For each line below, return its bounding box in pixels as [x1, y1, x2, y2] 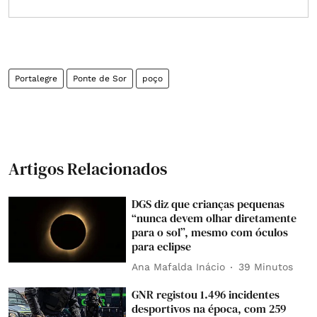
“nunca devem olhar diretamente [132, 209, 297, 226]
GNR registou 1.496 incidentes [132, 286, 280, 302]
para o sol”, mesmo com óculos [132, 224, 289, 240]
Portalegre [15, 73, 57, 83]
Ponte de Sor [73, 73, 127, 83]
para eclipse [132, 238, 192, 254]
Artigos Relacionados [8, 156, 167, 180]
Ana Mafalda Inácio [132, 261, 226, 272]
